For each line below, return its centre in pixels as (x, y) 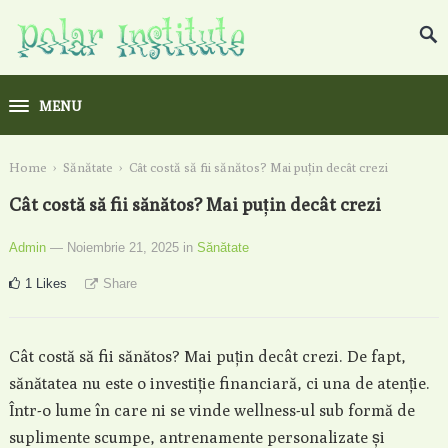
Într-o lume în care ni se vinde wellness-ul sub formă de (211, 410)
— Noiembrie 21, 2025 (114, 247)
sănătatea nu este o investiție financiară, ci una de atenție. (219, 383)
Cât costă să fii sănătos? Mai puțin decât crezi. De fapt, (207, 356)
